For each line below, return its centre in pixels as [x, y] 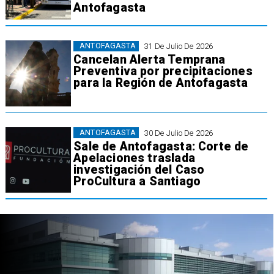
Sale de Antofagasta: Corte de [161, 146]
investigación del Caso [139, 169]
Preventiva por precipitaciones [163, 72]
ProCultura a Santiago [137, 181]
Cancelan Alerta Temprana [150, 60]
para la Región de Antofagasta [161, 83]
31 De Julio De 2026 [179, 46]
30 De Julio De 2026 [179, 133]
